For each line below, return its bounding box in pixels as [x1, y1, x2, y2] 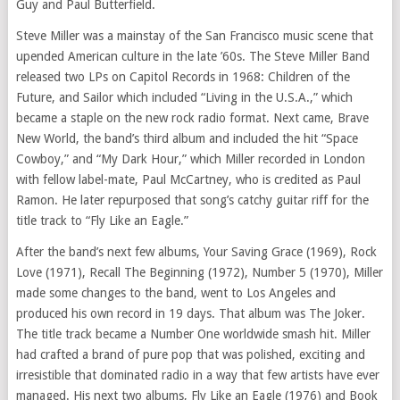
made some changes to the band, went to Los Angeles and [15, 286, 336, 301]
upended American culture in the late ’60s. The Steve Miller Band [15, 49, 370, 64]
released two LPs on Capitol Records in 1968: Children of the [15, 70, 350, 85]
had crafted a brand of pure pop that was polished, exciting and [15, 347, 365, 362]
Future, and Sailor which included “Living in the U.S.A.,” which [15, 90, 353, 105]
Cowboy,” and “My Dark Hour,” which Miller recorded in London [15, 152, 365, 167]
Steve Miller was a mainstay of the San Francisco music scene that [15, 29, 373, 44]
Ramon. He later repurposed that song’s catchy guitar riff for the [15, 193, 369, 208]
